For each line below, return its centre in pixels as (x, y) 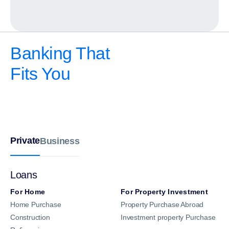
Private (25, 141)
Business (60, 141)
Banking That (60, 53)
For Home (28, 192)
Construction (30, 217)
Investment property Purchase (168, 217)
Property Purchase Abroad (162, 205)
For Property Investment (164, 192)
